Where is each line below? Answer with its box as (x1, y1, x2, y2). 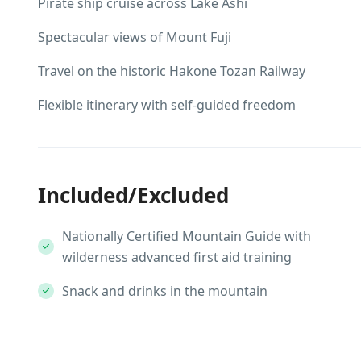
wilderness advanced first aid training (62, 247, 292, 266)
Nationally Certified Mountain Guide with (62, 226, 311, 245)
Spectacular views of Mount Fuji (38, 27, 231, 46)
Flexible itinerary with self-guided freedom (38, 95, 296, 114)
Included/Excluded (38, 180, 229, 210)
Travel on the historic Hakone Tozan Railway (38, 61, 305, 80)
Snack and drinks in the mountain (62, 281, 268, 300)
